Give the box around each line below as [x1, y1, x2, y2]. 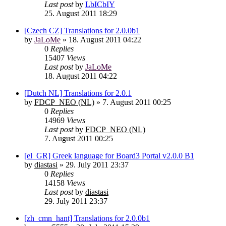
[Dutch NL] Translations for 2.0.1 [24, 89, 132, 97]
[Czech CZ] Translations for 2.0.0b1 [24, 26, 140, 35]
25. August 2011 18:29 [44, 9, 117, 18]
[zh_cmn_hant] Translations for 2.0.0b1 [24, 214, 150, 222]
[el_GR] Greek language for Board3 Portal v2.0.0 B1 [24, 151, 194, 160]
